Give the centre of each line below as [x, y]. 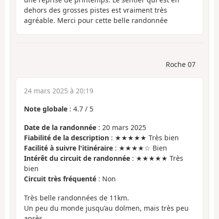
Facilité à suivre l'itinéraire [68, 148]
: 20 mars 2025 [121, 128]
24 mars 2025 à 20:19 [59, 90]
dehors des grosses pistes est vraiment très [96, 10]
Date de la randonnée [60, 128]
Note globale [46, 109]
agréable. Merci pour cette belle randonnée [96, 21]
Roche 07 [181, 64]
